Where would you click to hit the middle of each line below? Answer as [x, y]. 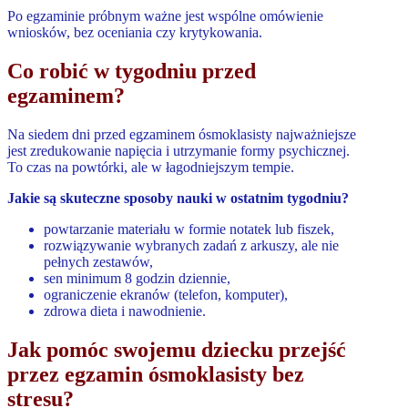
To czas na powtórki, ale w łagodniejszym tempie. [151, 167]
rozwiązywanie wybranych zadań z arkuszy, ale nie [191, 245]
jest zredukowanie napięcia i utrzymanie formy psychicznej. [178, 150]
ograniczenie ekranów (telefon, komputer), [166, 294]
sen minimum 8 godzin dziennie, [137, 278]
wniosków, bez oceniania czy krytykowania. [135, 32]
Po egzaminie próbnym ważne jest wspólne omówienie [165, 15]
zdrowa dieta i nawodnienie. [125, 311]
